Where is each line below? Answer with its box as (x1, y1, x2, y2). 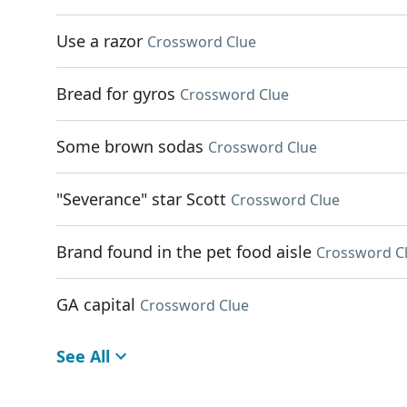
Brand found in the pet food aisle (56, 241, 312, 263)
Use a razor (56, 30, 143, 52)
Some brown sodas (56, 135, 203, 157)
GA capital (56, 293, 135, 315)
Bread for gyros (56, 83, 175, 104)
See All (56, 345, 110, 367)
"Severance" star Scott (56, 188, 226, 210)
